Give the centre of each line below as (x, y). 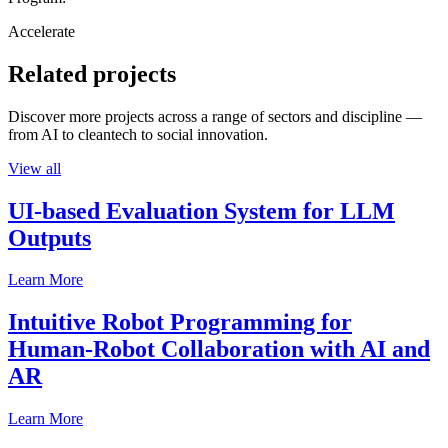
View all (34, 168)
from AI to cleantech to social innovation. (138, 134)
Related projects (92, 73)
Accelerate (41, 31)
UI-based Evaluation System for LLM (201, 210)
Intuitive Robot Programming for (180, 322)
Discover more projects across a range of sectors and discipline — (215, 116)
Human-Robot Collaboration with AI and (219, 349)
